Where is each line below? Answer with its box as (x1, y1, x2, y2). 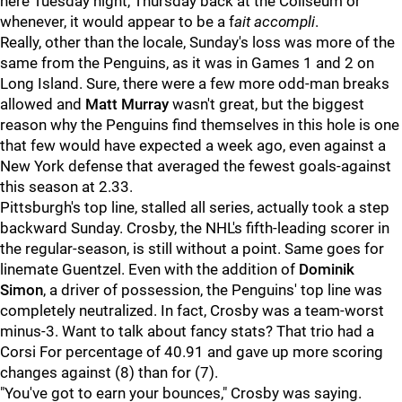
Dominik (299, 260, 354, 278)
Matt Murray (85, 95, 169, 113)
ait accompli (234, 13, 315, 31)
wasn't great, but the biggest (169, 95, 364, 113)
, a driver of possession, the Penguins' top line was (43, 281, 382, 299)
